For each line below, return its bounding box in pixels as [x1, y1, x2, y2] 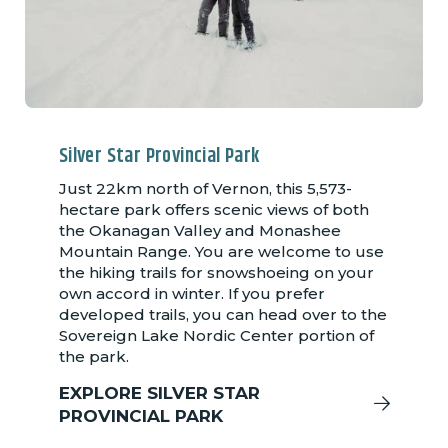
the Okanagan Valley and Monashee [58, 220, 341, 240]
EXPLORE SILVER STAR [58, 382, 260, 403]
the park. [58, 346, 129, 366]
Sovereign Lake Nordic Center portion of [58, 325, 374, 345]
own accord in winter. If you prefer [58, 283, 325, 303]
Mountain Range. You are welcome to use [58, 241, 384, 261]
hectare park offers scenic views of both [58, 199, 369, 219]
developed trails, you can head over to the [58, 304, 387, 324]
